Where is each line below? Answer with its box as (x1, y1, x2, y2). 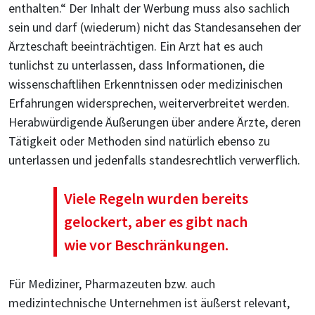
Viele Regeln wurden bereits (63, 188, 248, 208)
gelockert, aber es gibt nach (63, 212, 247, 231)
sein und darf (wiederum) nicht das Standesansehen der (8, 19, 301, 35)
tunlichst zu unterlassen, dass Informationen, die (8, 57, 264, 73)
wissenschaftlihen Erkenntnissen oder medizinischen (8, 76, 283, 92)
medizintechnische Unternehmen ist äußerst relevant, (8, 295, 290, 311)
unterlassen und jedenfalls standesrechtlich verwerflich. (8, 152, 300, 168)
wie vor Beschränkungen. (63, 235, 229, 255)
